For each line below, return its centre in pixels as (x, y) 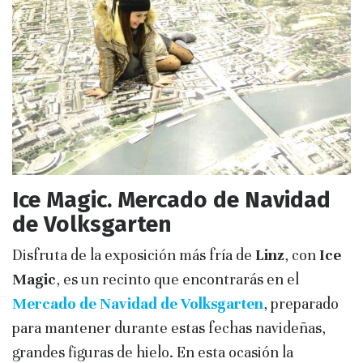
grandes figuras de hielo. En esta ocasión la (153, 352)
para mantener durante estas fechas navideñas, (169, 327)
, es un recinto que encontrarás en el (177, 279)
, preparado (301, 303)
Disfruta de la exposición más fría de (134, 254)
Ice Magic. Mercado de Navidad (171, 199)
